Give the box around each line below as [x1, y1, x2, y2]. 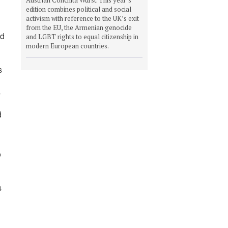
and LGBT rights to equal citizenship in [26, 32, 138, 41]
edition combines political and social [26, 4, 131, 14]
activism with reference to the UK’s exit [26, 13, 139, 23]
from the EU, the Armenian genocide [26, 22, 132, 32]
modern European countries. [26, 41, 109, 50]
